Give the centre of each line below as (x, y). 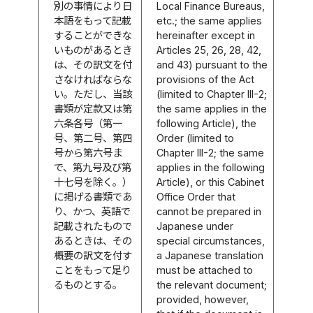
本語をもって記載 (93, 20)
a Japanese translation (210, 255)
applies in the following (211, 167)
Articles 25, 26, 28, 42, (209, 50)
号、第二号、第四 (93, 138)
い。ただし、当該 (93, 94)
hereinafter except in (206, 35)
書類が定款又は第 (93, 108)
